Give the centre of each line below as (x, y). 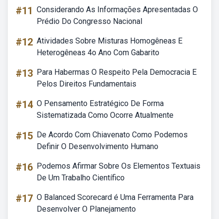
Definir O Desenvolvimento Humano (98, 146)
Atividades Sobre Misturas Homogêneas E (109, 41)
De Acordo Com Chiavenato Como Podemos (112, 135)
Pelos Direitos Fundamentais (87, 84)
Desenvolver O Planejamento (86, 209)
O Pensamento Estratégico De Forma (100, 103)
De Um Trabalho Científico (81, 178)
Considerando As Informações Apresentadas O (117, 10)
